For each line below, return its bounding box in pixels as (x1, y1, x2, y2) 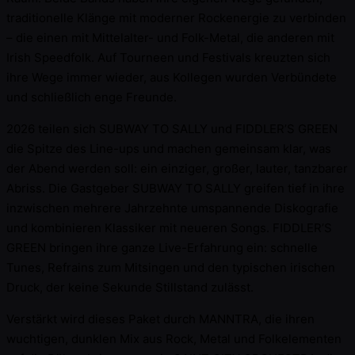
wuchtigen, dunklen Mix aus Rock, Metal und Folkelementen (6, 330, 342, 346)
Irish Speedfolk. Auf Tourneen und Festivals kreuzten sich (6, 49, 330, 65)
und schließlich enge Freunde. (6, 89, 177, 105)
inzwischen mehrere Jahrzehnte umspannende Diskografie (6, 200, 338, 216)
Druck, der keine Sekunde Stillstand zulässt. (6, 279, 254, 295)
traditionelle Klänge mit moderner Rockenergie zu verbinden (6, 10, 346, 25)
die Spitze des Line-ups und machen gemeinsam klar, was (6, 140, 331, 156)
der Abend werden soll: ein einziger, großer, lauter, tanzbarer (6, 160, 348, 176)
